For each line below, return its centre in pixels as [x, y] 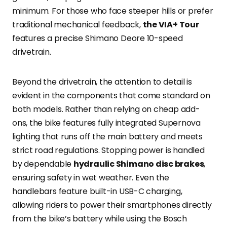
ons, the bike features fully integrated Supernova [107, 123]
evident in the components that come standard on [111, 95]
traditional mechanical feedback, [78, 24]
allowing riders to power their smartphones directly [112, 205]
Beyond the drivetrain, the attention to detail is [102, 82]
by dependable [43, 164]
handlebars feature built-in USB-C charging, [97, 191]
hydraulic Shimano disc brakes [139, 164]
